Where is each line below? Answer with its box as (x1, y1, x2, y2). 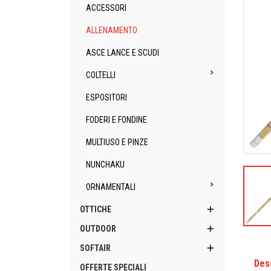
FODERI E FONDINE (86, 115, 147, 125)
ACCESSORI (86, 3, 126, 13)
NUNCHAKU (86, 160, 125, 169)
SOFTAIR (80, 243, 111, 253)
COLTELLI (86, 70, 116, 80)
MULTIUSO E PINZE (86, 137, 148, 147)
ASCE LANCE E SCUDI (86, 48, 159, 57)
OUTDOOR (80, 224, 116, 233)
